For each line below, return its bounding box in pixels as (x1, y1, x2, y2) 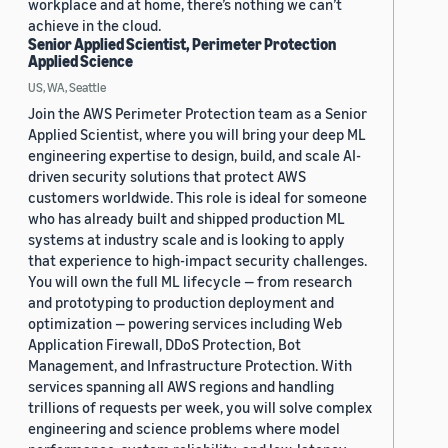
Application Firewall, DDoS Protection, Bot (28, 335, 301, 354)
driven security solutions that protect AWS (28, 167, 306, 186)
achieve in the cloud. (28, 16, 161, 35)
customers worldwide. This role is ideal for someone (28, 188, 367, 207)
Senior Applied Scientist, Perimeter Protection (28, 34, 336, 55)
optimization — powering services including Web (28, 314, 342, 333)
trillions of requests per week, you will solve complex (28, 398, 372, 417)
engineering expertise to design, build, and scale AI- (28, 146, 361, 165)
